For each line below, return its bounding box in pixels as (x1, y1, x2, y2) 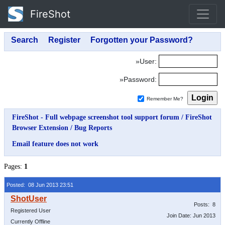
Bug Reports (74, 124, 112, 132)
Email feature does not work (12, 140, 98, 148)
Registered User (11, 207, 51, 213)
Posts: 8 (194, 201, 215, 207)
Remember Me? (147, 96, 183, 101)
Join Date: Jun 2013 (167, 212, 215, 218)
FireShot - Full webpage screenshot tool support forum (12, 114, 179, 121)
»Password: (120, 75, 157, 83)
